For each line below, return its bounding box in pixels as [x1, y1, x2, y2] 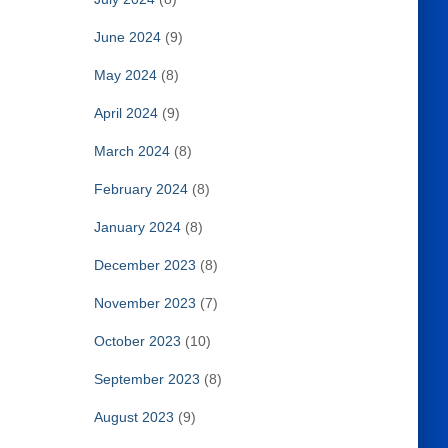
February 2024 [93, 181, 188, 197]
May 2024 [93, 67, 157, 83]
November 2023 [93, 295, 196, 311]
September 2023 [93, 371, 200, 387]
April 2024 [93, 105, 158, 121]
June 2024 [93, 29, 161, 45]
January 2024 [93, 219, 181, 235]
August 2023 [93, 409, 174, 425]
